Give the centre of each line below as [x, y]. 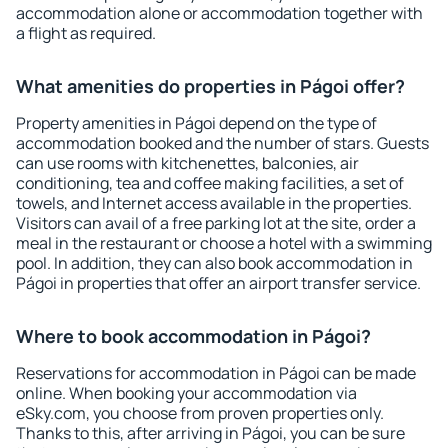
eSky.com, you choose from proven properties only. [200, 413]
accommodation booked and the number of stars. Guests [222, 143]
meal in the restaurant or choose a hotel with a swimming [224, 243]
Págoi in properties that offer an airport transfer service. [218, 283]
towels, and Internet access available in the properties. [214, 203]
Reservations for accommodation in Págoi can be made [216, 373]
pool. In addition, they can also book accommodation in [214, 263]
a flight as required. [86, 33]
